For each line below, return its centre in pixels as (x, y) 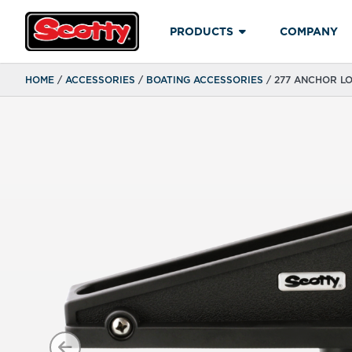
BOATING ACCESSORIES (205, 80)
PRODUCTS (201, 31)
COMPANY (308, 31)
